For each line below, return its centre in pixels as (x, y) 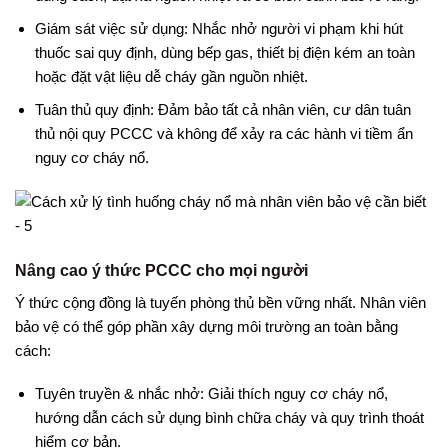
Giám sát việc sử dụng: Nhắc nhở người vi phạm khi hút (218, 28)
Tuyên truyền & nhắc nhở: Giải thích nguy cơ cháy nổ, (211, 394)
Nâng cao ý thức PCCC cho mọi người (161, 270)
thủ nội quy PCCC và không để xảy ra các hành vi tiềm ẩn (223, 133)
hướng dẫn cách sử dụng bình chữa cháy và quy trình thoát (229, 418)
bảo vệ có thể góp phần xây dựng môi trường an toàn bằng (206, 326)
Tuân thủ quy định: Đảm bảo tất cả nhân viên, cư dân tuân (222, 109)
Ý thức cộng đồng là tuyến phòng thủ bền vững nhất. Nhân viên (220, 302)
